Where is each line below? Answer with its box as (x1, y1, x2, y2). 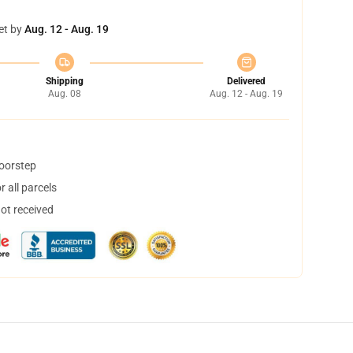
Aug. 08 (47, 88, 81, 99)
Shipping (45, 76, 84, 87)
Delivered (227, 76, 266, 87)
